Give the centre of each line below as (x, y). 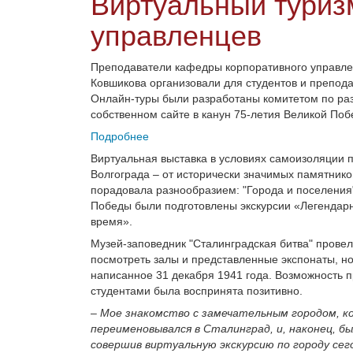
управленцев (176, 35)
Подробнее (120, 136)
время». (111, 221)
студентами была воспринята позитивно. (197, 290)
